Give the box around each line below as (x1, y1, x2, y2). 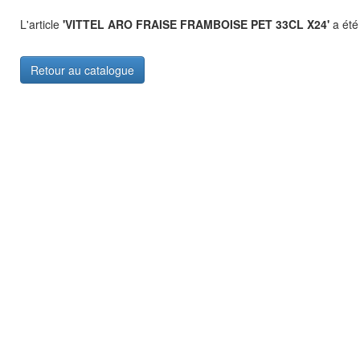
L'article (20, 16, 63, 32)
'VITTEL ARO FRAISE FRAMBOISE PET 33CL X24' (63, 16, 329, 32)
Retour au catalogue (31, 62, 134, 78)
